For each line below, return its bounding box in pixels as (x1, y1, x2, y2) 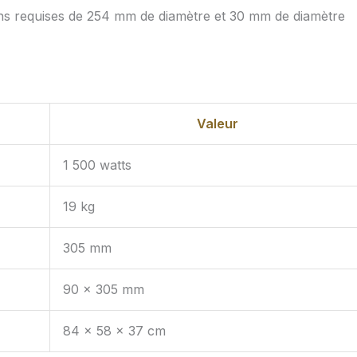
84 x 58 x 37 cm (63, 323, 166, 339)
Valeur (196, 116, 238, 132)
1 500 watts (63, 157, 131, 174)
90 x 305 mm (63, 281, 144, 298)
